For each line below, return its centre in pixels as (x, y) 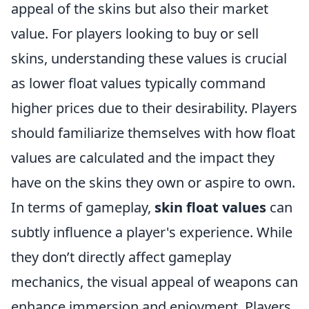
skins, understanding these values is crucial (149, 58)
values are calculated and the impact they (143, 157)
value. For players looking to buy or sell (135, 33)
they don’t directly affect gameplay (121, 257)
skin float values (210, 207)
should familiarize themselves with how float (153, 132)
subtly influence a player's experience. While (152, 232)
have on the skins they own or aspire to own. (153, 182)
